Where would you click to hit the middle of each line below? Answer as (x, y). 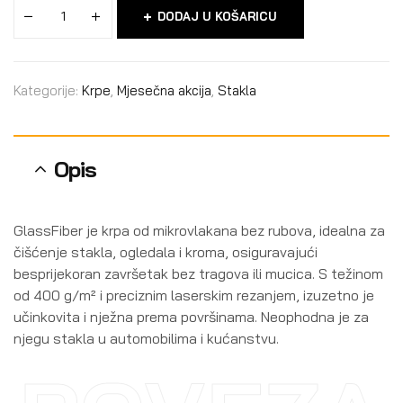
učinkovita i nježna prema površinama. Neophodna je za (191, 317)
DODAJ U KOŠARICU (217, 17)
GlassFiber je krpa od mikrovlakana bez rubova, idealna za (199, 231)
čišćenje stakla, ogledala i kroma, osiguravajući (166, 252)
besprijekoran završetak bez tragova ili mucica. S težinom (198, 274)
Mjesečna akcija (164, 91)
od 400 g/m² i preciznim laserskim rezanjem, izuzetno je (194, 296)
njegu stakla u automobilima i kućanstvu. (146, 339)
